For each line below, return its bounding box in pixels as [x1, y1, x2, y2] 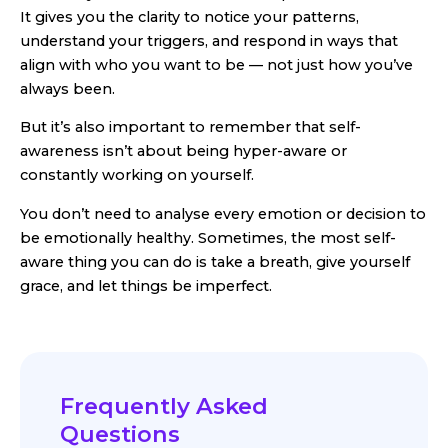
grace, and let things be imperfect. [20, 276, 272, 295]
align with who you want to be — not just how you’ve [20, 55, 413, 74]
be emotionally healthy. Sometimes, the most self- [20, 228, 396, 247]
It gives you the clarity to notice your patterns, [20, 7, 359, 26]
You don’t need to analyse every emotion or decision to [20, 204, 426, 223]
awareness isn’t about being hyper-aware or [20, 142, 347, 161]
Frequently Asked [60, 392, 268, 421]
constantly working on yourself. [20, 166, 254, 185]
